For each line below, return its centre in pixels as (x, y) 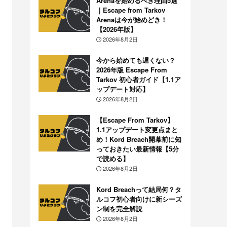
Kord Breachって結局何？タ (139, 189)
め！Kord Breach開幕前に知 (139, 139)
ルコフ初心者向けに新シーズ (139, 199)
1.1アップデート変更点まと (137, 129)
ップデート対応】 (122, 89)
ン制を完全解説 (119, 208)
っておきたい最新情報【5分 (137, 148)
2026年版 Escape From (131, 69)
